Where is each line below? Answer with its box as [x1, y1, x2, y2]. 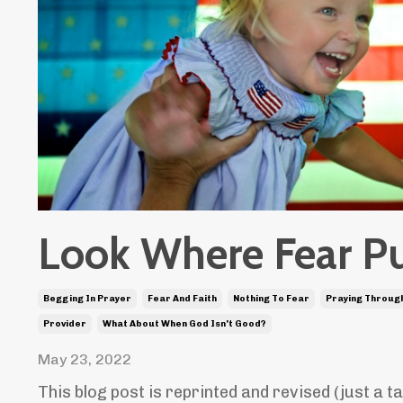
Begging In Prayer [43, 292, 131, 304]
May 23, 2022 [38, 350, 131, 368]
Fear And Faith [148, 292, 217, 304]
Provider [43, 318, 86, 329]
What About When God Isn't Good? [103, 318, 266, 329]
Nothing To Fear [233, 292, 309, 304]
